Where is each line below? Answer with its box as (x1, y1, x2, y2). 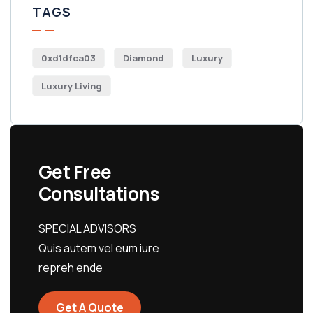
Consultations (38, 181, 159, 206)
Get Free (38, 159, 112, 184)
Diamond (123, 52, 164, 64)
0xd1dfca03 (41, 52, 96, 64)
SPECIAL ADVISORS (38, 221, 136, 236)
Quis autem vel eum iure (38, 240, 159, 256)
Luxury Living (41, 80, 102, 92)
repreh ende (38, 260, 103, 275)
